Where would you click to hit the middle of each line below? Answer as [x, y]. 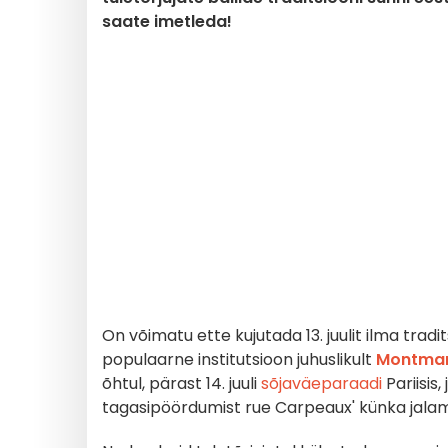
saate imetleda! [167, 21]
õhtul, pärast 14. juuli [179, 383]
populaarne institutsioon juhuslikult [239, 359]
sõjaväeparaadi [319, 383]
